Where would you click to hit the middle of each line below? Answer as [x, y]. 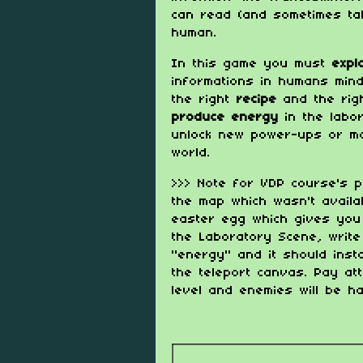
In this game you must [252, 64]
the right [204, 99]
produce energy [225, 117]
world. [191, 153]
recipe [257, 99]
